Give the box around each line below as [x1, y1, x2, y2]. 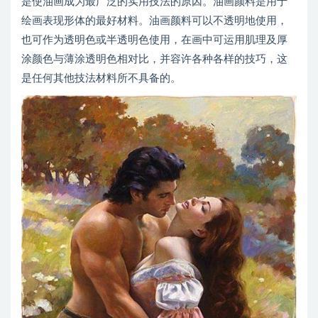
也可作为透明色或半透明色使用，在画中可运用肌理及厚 [21, 35, 287, 45]
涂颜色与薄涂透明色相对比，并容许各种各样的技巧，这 [21, 54, 287, 65]
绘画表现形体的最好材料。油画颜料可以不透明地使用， [21, 16, 287, 26]
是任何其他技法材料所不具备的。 [21, 73, 181, 84]
